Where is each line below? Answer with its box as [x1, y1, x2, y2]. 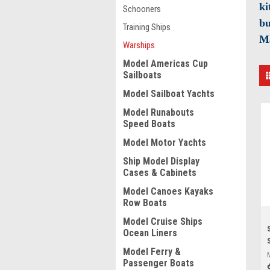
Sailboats [123, 69, 162, 81]
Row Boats [123, 197, 167, 209]
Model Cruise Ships [123, 216, 202, 227]
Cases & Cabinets [123, 167, 196, 178]
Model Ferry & [123, 246, 181, 257]
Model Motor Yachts [123, 137, 206, 148]
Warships [123, 40, 155, 51]
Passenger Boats [123, 257, 194, 269]
